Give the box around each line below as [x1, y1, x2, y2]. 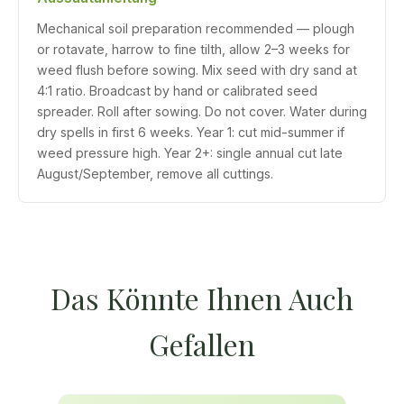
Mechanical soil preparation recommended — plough [37, 21, 354, 36]
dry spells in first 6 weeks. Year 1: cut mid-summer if [37, 124, 344, 140]
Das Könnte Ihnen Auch [50, 279, 353, 317]
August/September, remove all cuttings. [37, 166, 273, 181]
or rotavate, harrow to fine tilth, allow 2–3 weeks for [37, 41, 350, 57]
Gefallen [149, 325, 255, 363]
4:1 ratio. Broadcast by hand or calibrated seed [37, 83, 317, 98]
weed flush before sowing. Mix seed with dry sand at [37, 62, 357, 78]
